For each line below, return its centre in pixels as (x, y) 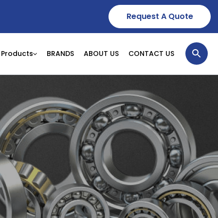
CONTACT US (151, 54)
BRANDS (60, 54)
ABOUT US (101, 54)
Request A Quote (160, 16)
